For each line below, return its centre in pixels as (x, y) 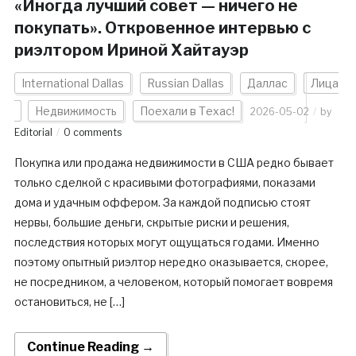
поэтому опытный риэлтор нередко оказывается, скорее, (171, 262)
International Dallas (72, 83)
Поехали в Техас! (187, 111)
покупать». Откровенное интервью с (162, 28)
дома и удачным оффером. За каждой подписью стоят (162, 203)
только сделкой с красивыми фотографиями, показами (164, 183)
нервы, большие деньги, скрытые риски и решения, (151, 222)
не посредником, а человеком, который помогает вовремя (173, 282)
